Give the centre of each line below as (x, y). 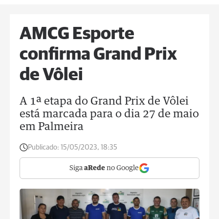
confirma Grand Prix (98, 55)
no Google (122, 168)
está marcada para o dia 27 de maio (109, 114)
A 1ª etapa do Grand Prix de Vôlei (104, 102)
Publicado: (44, 147)
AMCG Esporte (77, 34)
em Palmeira (52, 127)
